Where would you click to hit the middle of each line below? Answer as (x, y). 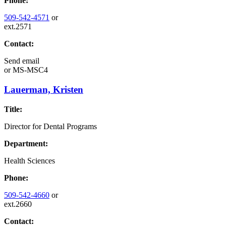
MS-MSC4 (29, 70)
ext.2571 (18, 27)
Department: (26, 143)
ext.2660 (18, 204)
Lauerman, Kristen (44, 90)
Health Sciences (30, 160)
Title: (13, 109)
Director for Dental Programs (50, 126)
